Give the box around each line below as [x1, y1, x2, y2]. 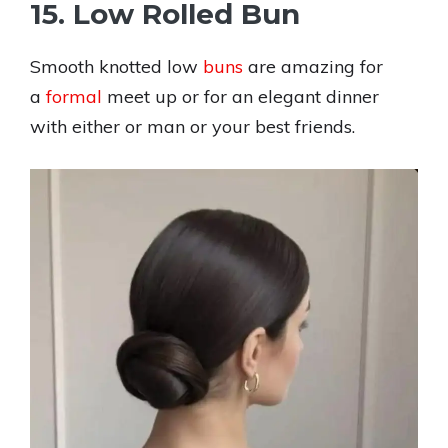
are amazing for [248, 55, 383, 78]
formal [46, 85, 107, 108]
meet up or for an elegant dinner [107, 85, 379, 108]
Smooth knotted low [30, 55, 203, 78]
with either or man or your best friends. [30, 115, 355, 138]
